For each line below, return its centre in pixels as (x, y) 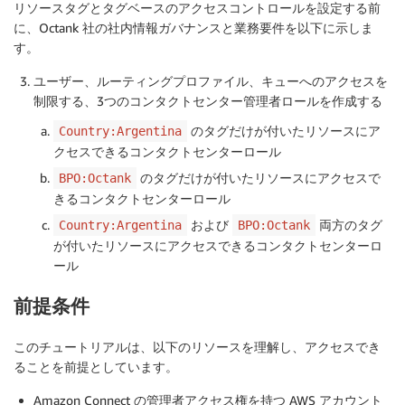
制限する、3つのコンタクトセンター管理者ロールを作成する (208, 100)
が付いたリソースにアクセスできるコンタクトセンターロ (218, 245)
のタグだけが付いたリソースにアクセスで (259, 177)
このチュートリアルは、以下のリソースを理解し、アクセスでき (197, 346)
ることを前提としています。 (96, 366)
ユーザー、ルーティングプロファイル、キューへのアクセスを (211, 80)
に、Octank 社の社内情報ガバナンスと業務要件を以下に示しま (193, 27)
